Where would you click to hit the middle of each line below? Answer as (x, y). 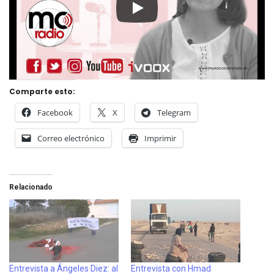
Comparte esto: (42, 92)
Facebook (55, 113)
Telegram (174, 113)
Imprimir (160, 139)
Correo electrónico (71, 139)
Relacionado (31, 187)
